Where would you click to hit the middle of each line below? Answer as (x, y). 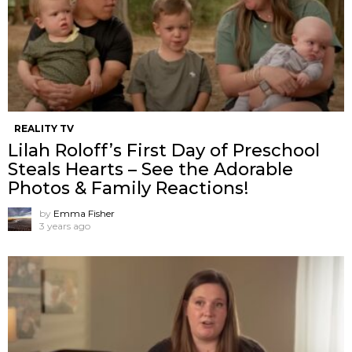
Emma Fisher (84, 214)
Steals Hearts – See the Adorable (150, 170)
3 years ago (65, 226)
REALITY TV (44, 129)
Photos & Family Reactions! (128, 189)
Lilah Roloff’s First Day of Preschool (164, 151)
